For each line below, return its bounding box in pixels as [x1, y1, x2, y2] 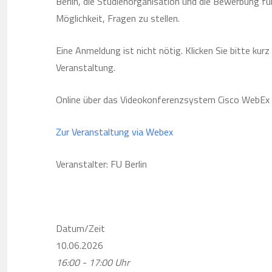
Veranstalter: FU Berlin [56, 157, 147, 172]
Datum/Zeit [56, 221, 105, 236]
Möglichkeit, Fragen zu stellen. [56, 11, 180, 26]
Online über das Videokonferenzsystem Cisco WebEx [56, 92, 270, 107]
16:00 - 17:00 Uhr [56, 255, 130, 270]
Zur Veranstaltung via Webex [56, 124, 173, 140]
